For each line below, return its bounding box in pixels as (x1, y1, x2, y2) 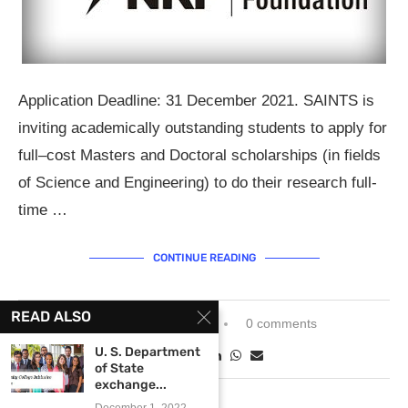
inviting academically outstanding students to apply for (18, 119, 387, 137)
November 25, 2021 (91, 316, 206, 331)
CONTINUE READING (152, 251, 256, 264)
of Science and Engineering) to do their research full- (18, 174, 377, 191)
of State (95, 361, 144, 376)
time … (18, 201, 67, 219)
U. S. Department (95, 344, 200, 360)
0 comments (246, 316, 317, 331)
